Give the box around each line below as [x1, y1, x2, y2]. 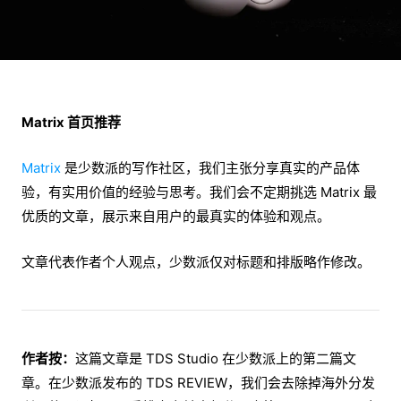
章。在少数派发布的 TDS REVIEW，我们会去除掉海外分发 [21, 374, 375, 392]
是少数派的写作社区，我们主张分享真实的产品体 [61, 159, 360, 177]
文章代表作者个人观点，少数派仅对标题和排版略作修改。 [21, 253, 371, 271]
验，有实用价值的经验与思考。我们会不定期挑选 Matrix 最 [21, 183, 377, 201]
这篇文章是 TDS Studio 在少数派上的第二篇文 [75, 350, 356, 368]
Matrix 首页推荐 [21, 114, 121, 132]
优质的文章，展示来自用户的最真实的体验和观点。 [21, 208, 334, 226]
